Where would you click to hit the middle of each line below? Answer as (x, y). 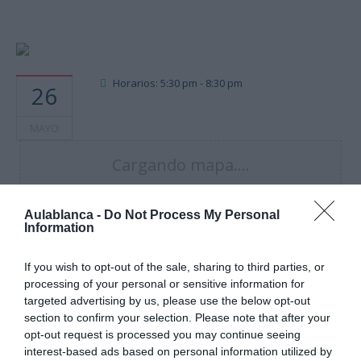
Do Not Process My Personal (192, 215)
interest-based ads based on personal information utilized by (178, 351)
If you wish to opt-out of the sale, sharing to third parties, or (174, 267)
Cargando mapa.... (180, 164)
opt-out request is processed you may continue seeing (162, 334)
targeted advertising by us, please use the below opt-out (167, 301)
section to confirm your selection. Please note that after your (177, 317)
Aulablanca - (64, 215)
